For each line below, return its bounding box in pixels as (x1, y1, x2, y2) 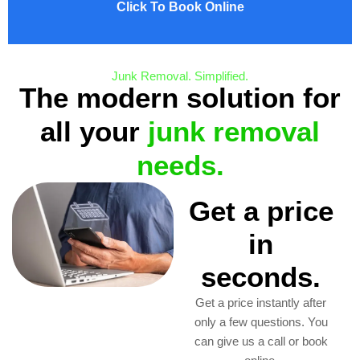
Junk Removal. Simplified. (112, 69, 248, 84)
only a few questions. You (194, 315, 328, 329)
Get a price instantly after (195, 296, 327, 310)
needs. (136, 149, 224, 182)
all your (40, 116, 148, 148)
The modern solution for (19, 82, 341, 114)
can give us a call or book (194, 334, 328, 349)
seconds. (201, 261, 321, 293)
